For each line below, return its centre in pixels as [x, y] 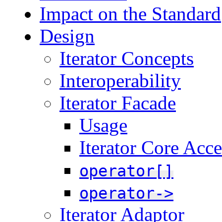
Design [67, 36]
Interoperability [120, 81]
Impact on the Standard [130, 14]
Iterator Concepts [127, 58]
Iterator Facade [118, 103]
